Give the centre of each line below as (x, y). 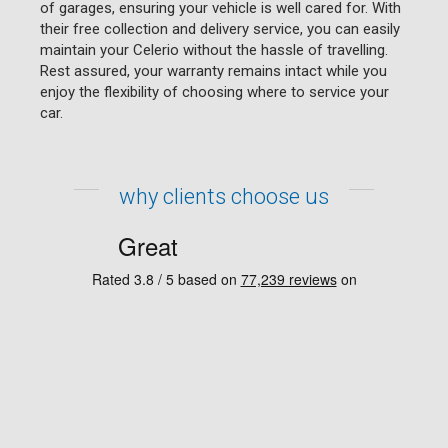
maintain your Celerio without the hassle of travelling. (214, 49)
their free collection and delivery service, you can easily (220, 28)
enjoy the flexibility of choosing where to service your (214, 91)
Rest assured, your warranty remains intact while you (213, 70)
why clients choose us (224, 196)
